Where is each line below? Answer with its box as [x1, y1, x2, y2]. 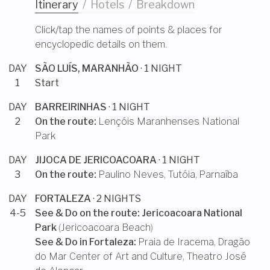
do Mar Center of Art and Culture [35, 251, 183, 262]
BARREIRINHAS [35, 101, 107, 113]
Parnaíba [199, 169, 238, 180]
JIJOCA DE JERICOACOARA [35, 154, 157, 166]
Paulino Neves [98, 169, 164, 180]
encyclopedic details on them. [35, 39, 167, 50]
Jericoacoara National [142, 207, 242, 219]
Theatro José [186, 251, 246, 262]
